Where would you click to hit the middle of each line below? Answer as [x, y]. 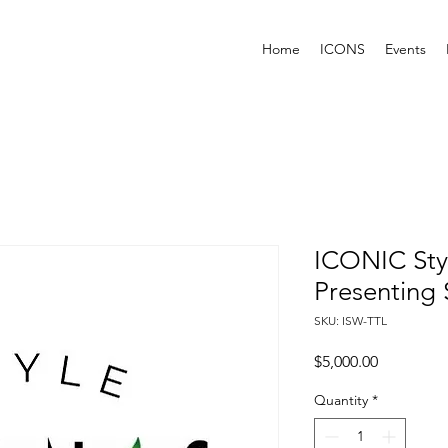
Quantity [341, 400]
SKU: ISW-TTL [350, 321]
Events [405, 49]
